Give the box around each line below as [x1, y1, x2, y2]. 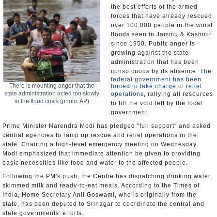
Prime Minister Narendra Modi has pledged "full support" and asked [2, 123, 211, 129]
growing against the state [111, 49, 189, 56]
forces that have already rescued [111, 13, 212, 19]
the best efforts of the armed [111, 3, 198, 10]
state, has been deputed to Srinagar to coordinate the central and [2, 201, 204, 207]
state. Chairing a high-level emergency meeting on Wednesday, [2, 141, 198, 148]
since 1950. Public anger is [111, 40, 195, 47]
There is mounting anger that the [9, 82, 94, 89]
